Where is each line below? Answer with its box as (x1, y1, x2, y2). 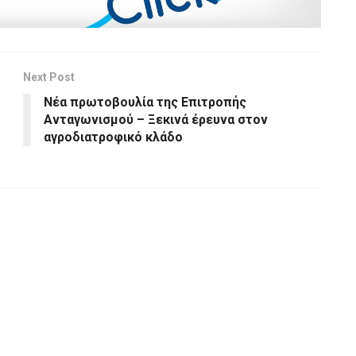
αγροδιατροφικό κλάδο (44, 129, 183, 145)
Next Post (23, 70, 75, 83)
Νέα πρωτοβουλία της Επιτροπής (44, 94, 246, 110)
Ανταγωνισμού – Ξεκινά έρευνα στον (44, 111, 268, 127)
